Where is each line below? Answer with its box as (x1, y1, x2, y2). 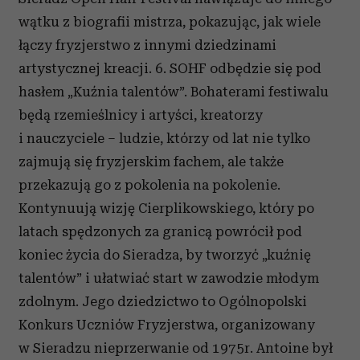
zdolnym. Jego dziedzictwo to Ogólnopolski (18, 293, 307, 309)
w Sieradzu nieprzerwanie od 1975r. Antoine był (18, 340, 333, 356)
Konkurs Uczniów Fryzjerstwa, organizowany (18, 317, 315, 333)
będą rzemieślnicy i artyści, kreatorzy (18, 107, 263, 123)
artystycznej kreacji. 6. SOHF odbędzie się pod (18, 60, 321, 76)
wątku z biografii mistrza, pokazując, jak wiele (18, 14, 321, 30)
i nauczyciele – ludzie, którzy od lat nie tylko (18, 130, 310, 146)
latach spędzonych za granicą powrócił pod (18, 223, 302, 239)
